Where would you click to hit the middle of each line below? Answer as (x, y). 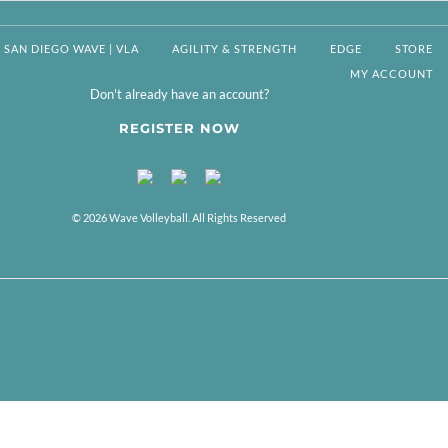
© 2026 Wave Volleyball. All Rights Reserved (179, 217)
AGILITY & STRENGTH (234, 49)
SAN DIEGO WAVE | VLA (71, 49)
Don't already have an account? (179, 93)
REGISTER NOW (179, 127)
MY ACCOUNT (391, 74)
